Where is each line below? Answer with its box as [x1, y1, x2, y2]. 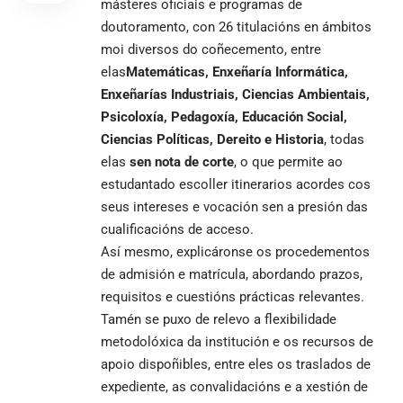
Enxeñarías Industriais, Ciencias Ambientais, [101, 85, 370, 103]
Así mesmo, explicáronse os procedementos [101, 243, 370, 260]
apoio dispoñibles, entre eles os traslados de [101, 355, 371, 372]
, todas [324, 130, 364, 148]
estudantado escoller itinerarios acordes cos [101, 175, 371, 193]
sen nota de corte [130, 153, 234, 170]
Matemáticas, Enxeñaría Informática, [126, 63, 348, 80]
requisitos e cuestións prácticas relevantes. [101, 288, 364, 305]
